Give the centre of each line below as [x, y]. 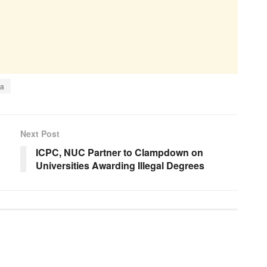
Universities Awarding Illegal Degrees [120, 165]
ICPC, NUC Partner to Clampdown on [119, 152]
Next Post [40, 133]
